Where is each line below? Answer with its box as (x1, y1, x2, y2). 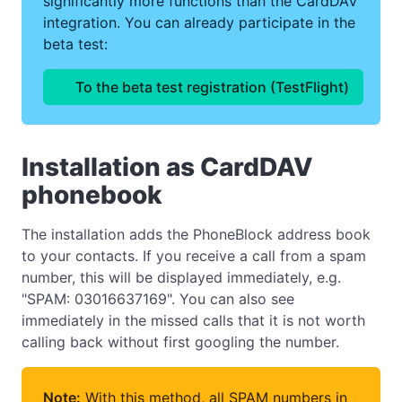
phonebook (22, 179, 162, 210)
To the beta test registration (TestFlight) (75, 78, 349, 96)
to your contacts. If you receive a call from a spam (22, 246, 366, 265)
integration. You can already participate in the (43, 13, 355, 31)
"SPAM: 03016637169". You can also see (22, 289, 294, 308)
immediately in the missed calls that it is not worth (22, 310, 365, 329)
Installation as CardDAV (22, 151, 313, 182)
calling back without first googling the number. (22, 332, 339, 351)
